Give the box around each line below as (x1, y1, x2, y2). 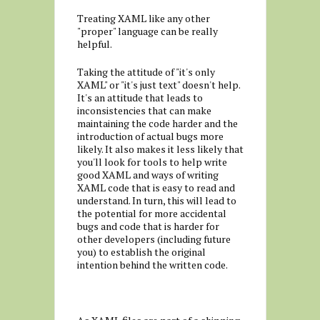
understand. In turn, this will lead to (76, 194, 236, 207)
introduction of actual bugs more (76, 129, 224, 143)
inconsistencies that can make (76, 104, 211, 117)
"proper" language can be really (76, 24, 218, 38)
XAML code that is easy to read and (76, 181, 235, 194)
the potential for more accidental (76, 206, 226, 220)
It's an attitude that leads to (76, 91, 203, 104)
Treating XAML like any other (76, 11, 210, 25)
